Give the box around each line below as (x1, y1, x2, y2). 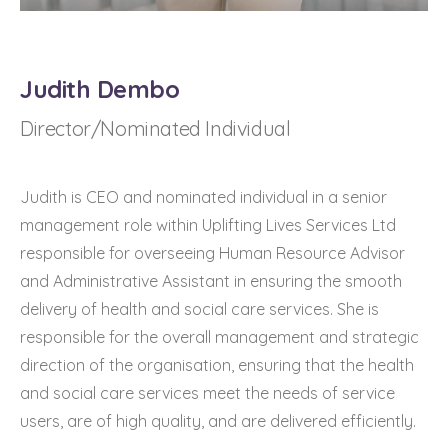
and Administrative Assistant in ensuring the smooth (20, 271, 402, 292)
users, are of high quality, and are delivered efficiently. (20, 411, 420, 432)
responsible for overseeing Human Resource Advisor (20, 243, 405, 264)
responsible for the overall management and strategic (20, 327, 419, 348)
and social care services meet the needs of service (20, 383, 395, 404)
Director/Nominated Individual (20, 116, 291, 142)
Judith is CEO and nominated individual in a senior (20, 187, 387, 208)
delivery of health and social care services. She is (20, 299, 379, 320)
